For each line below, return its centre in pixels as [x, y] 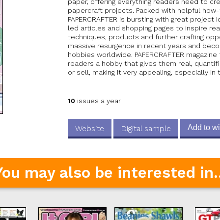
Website [90, 129]
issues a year [98, 101]
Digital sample [146, 129]
